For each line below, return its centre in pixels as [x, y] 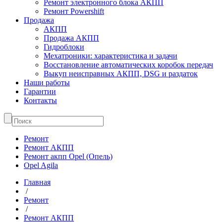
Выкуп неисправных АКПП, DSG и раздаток [121, 74]
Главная [37, 182]
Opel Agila [41, 165]
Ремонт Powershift [74, 11]
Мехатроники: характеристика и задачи [111, 56]
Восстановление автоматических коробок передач [128, 65]
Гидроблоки [64, 47]
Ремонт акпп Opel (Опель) [68, 156]
